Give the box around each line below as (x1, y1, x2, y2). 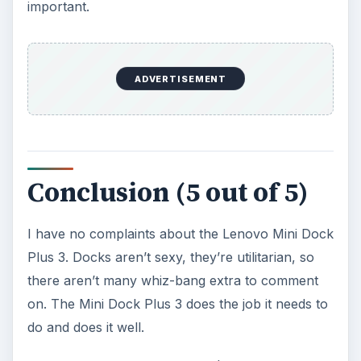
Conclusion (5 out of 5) (27, 175, 309, 211)
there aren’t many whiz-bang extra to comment (27, 272, 318, 289)
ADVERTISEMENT (134, 73, 227, 85)
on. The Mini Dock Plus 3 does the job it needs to (27, 296, 328, 313)
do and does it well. (27, 319, 144, 336)
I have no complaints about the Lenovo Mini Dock (27, 226, 334, 243)
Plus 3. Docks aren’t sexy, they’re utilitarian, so (27, 249, 314, 266)
